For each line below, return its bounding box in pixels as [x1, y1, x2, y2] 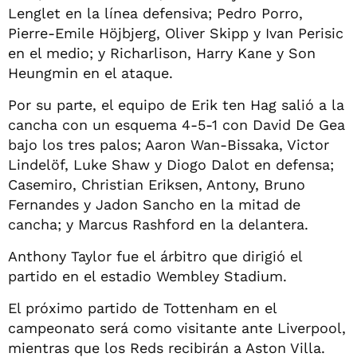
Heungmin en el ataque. [8, 64, 173, 81]
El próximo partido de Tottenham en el [8, 299, 277, 316]
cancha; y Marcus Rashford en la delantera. [8, 215, 308, 233]
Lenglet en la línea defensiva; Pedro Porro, [8, 4, 303, 22]
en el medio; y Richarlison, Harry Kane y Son [8, 44, 316, 61]
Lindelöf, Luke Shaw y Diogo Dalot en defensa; [8, 155, 334, 173]
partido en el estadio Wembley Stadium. [8, 267, 287, 284]
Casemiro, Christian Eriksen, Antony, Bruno [8, 175, 305, 193]
